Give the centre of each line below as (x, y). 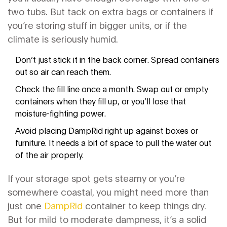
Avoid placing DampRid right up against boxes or (107, 130)
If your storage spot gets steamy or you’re (96, 178)
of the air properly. (49, 154)
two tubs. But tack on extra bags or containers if (110, 11)
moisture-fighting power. (61, 113)
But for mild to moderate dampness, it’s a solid (107, 219)
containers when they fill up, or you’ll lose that (101, 101)
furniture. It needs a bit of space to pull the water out (113, 142)
